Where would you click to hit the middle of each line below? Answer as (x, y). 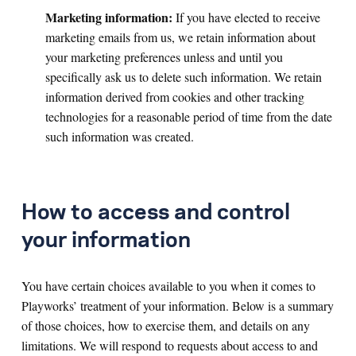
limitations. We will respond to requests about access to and (170, 345)
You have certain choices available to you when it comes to (168, 286)
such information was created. (120, 136)
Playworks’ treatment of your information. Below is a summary (178, 306)
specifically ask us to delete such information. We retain (184, 77)
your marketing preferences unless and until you (164, 57)
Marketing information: (109, 17)
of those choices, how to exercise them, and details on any (166, 325)
